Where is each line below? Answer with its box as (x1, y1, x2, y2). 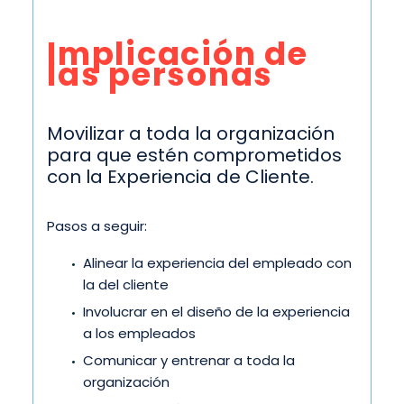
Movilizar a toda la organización (47, 120, 335, 146)
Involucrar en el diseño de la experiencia (83, 301, 350, 321)
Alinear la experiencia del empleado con (83, 252, 352, 272)
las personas (47, 51, 273, 96)
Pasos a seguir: (47, 216, 147, 236)
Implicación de (47, 31, 308, 76)
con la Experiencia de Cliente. (47, 163, 314, 189)
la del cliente (83, 274, 169, 294)
